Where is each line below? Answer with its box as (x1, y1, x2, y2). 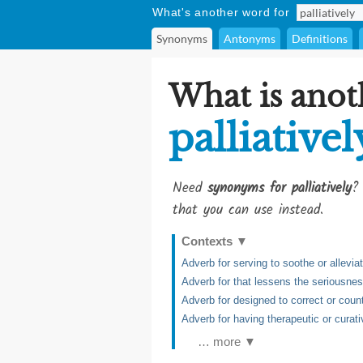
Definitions (292, 32, 348, 45)
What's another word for (152, 6, 290, 19)
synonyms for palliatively (207, 177, 352, 199)
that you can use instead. (173, 199, 323, 221)
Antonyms (224, 32, 275, 45)
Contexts (181, 234, 236, 248)
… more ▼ (198, 335, 256, 348)
